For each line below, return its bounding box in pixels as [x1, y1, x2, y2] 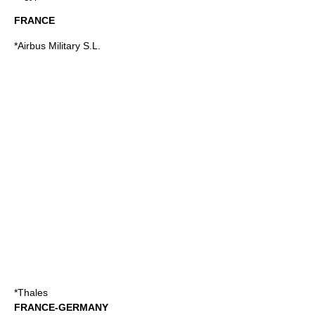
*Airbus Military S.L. [14, 40, 101, 51]
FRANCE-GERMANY [14, 302, 108, 313]
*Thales [14, 287, 48, 298]
